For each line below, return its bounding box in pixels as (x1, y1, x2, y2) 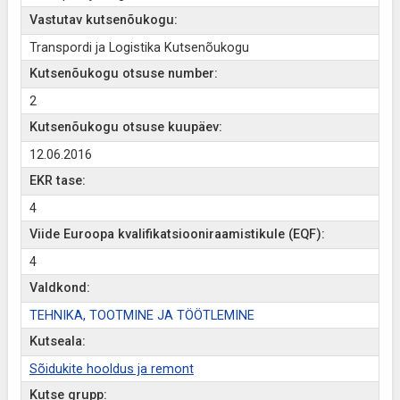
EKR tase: (29, 173, 86, 188)
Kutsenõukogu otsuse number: (29, 66, 218, 81)
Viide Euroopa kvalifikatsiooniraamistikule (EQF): (29, 227, 325, 242)
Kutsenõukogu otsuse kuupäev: (29, 120, 222, 135)
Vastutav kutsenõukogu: (29, 12, 178, 28)
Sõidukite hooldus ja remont (29, 362, 194, 377)
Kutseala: (29, 334, 86, 349)
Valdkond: (29, 280, 90, 296)
